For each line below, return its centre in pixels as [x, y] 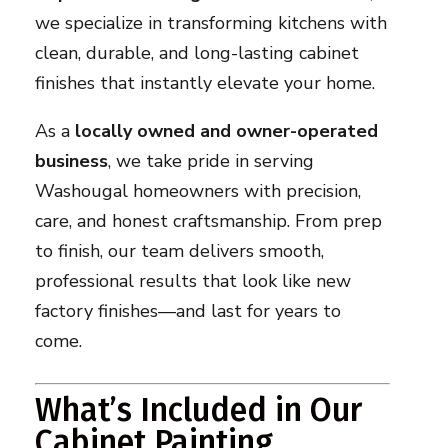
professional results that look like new [192, 281]
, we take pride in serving [210, 161]
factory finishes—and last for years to [187, 311]
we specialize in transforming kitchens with [210, 23]
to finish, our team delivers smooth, [179, 251]
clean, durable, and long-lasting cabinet [196, 53]
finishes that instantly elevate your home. [204, 83]
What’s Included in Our [198, 410]
